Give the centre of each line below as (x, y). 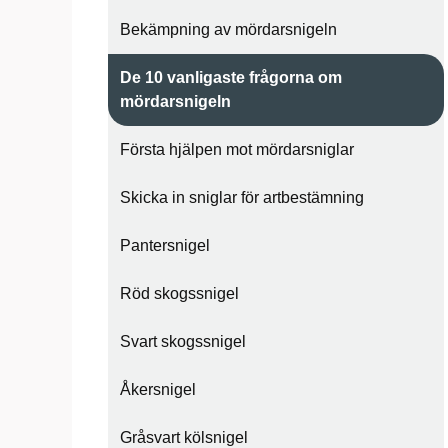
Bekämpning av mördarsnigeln (228, 29)
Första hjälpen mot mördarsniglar (237, 149)
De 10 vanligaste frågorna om (231, 77)
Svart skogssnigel (183, 341)
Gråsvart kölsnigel (184, 437)
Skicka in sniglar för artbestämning (242, 197)
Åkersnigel (158, 389)
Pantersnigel (165, 245)
